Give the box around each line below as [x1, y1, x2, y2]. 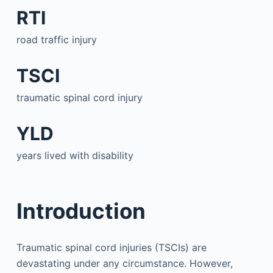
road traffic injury [16, 33, 97, 46]
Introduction [16, 198, 146, 224]
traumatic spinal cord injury [16, 91, 143, 104]
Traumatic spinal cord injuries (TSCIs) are [16, 241, 207, 253]
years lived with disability [16, 149, 133, 161]
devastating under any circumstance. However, [16, 257, 233, 269]
